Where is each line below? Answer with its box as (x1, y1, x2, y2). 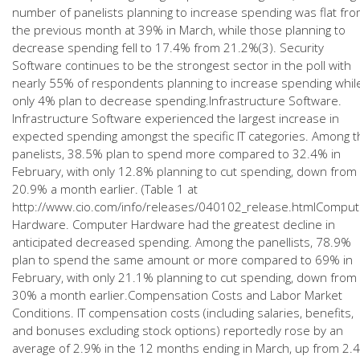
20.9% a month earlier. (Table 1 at (12, 181, 198, 197)
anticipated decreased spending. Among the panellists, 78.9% (12, 234, 351, 250)
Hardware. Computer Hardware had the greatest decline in (12, 216, 335, 232)
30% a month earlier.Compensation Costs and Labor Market (12, 287, 342, 303)
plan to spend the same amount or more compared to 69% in (12, 252, 353, 268)
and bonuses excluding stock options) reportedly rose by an (12, 322, 343, 338)
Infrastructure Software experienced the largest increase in (12, 110, 339, 126)
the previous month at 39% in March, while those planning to (12, 22, 346, 38)
